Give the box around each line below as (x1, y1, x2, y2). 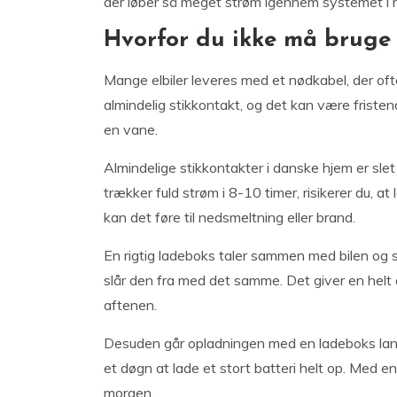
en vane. (104, 121, 158, 139)
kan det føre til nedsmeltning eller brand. (104, 208, 355, 227)
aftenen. (104, 296, 157, 315)
